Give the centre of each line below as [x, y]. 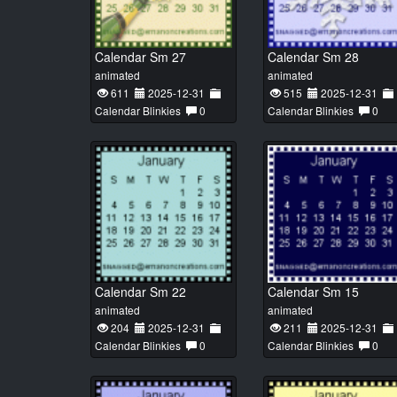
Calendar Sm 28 [313, 57]
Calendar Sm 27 [140, 57]
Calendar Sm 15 [313, 292]
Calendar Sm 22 [140, 292]
